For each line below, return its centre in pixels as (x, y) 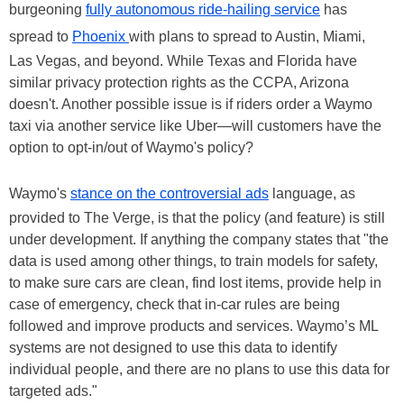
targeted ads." (53, 390)
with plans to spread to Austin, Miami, (247, 36)
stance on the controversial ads (170, 193)
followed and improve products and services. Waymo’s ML (193, 326)
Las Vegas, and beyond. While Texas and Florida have (183, 60)
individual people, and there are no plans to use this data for (199, 369)
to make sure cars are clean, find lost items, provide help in (195, 282)
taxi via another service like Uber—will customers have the (195, 125)
